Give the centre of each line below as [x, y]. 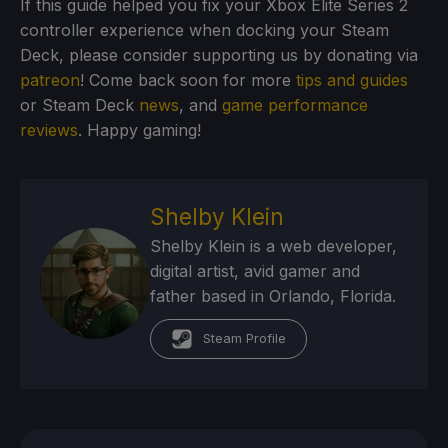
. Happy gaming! [139, 129]
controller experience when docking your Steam [204, 29]
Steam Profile [245, 338]
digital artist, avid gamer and [255, 270]
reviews [49, 129]
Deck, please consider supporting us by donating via [219, 54]
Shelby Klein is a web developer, [274, 245]
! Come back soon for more [188, 79]
